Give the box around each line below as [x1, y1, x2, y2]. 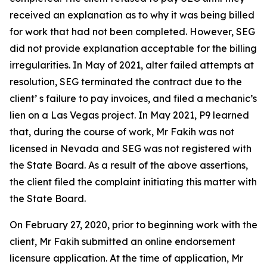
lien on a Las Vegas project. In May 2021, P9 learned [10, 109, 249, 121]
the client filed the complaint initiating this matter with [10, 176, 257, 188]
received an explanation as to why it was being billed [10, 9, 254, 21]
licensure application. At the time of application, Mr [10, 252, 243, 264]
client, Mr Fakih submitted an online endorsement [10, 235, 235, 247]
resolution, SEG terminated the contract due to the [10, 76, 242, 88]
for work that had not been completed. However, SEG [10, 26, 255, 38]
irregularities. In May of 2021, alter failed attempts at [10, 59, 254, 71]
